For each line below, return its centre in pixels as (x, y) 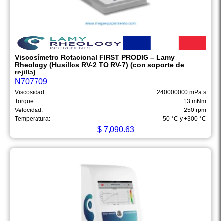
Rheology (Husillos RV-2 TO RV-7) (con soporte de (99, 65)
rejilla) (25, 72)
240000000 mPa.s (182, 92)
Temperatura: (33, 119)
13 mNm (195, 101)
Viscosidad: (30, 92)
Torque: (25, 101)
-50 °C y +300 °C (184, 119)
